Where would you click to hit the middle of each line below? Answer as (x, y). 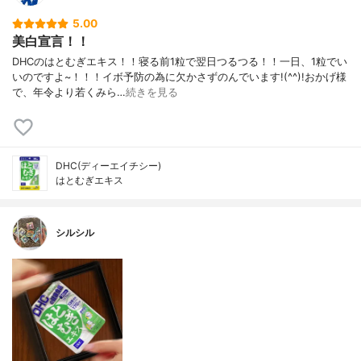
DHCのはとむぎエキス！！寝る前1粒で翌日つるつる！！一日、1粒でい (180, 61)
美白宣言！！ (51, 41)
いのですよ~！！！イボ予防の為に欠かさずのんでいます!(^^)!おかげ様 (179, 77)
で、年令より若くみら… (69, 92)
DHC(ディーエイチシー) (108, 165)
